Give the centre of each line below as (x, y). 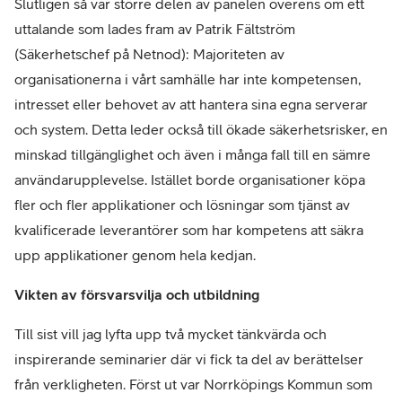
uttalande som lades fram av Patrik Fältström (155, 28)
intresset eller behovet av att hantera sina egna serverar (191, 104)
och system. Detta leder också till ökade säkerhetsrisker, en (201, 129)
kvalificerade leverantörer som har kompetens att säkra (189, 229)
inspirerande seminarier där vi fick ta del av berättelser (189, 358)
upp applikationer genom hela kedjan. (135, 254)
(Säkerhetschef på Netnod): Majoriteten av (149, 53)
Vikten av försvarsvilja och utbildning (137, 294)
